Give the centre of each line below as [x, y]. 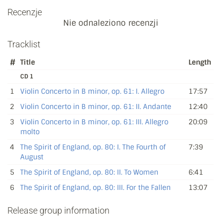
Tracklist [24, 44]
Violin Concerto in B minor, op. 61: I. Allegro [92, 91]
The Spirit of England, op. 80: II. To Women [89, 172]
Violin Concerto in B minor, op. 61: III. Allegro [94, 122]
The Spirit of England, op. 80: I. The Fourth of [93, 147]
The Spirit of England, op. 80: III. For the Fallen [95, 187]
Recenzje [25, 12]
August [32, 157]
